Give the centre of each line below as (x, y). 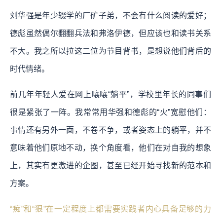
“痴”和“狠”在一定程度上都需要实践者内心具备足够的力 (110, 209)
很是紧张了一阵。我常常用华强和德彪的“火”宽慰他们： (110, 112)
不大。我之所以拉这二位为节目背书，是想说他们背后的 (110, 51)
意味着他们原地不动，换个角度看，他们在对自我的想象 (110, 147)
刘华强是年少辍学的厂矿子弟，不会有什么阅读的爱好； (110, 15)
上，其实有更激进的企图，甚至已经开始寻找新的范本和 (110, 165)
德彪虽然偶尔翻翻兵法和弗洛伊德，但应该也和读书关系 (110, 33)
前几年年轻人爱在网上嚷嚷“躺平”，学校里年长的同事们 (110, 94)
